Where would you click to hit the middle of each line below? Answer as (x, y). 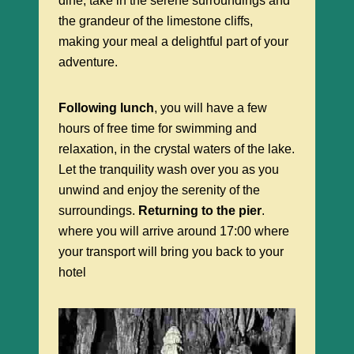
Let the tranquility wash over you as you (169, 169)
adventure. (88, 62)
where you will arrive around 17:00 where (174, 231)
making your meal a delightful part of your (173, 41)
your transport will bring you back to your (171, 251)
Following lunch (106, 107)
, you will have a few (211, 107)
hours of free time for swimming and (158, 128)
